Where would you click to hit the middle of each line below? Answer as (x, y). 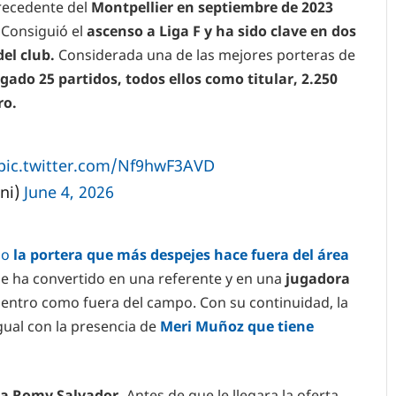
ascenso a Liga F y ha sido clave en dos (220, 31)
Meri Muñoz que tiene (237, 326)
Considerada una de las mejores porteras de (205, 55)
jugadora (318, 278)
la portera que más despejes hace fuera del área (181, 254)
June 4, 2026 (69, 192)
